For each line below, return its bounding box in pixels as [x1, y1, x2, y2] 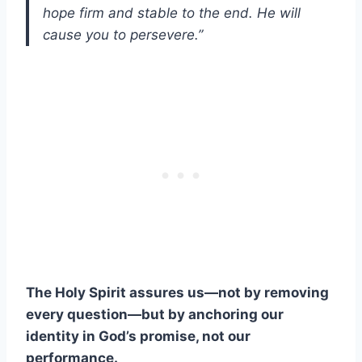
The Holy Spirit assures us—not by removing [26, 284, 329, 301]
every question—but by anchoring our [26, 305, 284, 322]
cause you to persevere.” [43, 26, 203, 43]
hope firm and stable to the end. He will [43, 4, 301, 21]
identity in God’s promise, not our [26, 327, 250, 344]
